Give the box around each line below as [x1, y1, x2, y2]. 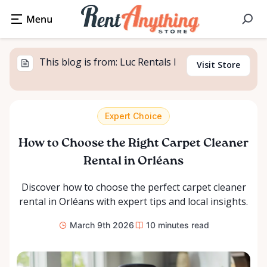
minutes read [157, 220, 209, 230]
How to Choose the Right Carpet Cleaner [18, 138, 249, 150]
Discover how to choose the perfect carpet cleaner [21, 181, 246, 194]
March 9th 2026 [69, 220, 134, 230]
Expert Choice [105, 111, 162, 121]
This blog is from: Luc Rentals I [39, 55, 176, 69]
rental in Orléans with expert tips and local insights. [19, 195, 248, 208]
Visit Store [197, 59, 240, 70]
